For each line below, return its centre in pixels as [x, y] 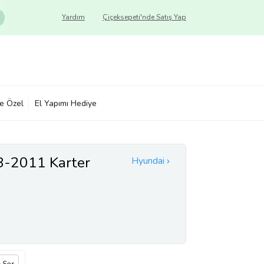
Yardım [73, 17]
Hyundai [148, 161]
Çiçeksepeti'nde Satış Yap [144, 17]
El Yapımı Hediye [66, 103]
